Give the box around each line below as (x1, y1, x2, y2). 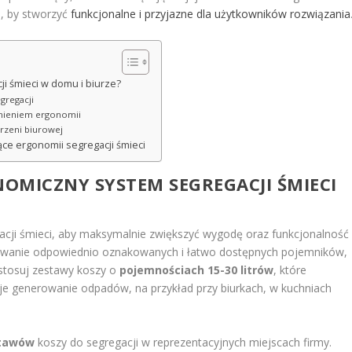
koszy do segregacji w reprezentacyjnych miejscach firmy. (35, 334, 332, 350)
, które (273, 262, 307, 278)
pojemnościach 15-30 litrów (119, 262, 274, 278)
